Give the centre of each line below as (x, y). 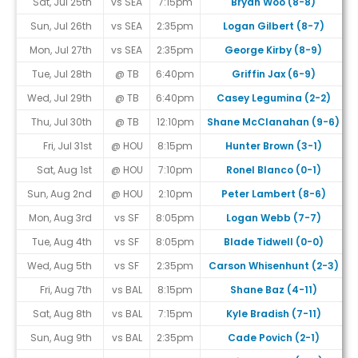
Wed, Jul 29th (60, 98)
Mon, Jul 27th (61, 50)
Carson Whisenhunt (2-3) (273, 266)
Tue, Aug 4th (62, 242)
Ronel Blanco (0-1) (273, 170)
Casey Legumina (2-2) (273, 98)
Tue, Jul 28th (62, 74)
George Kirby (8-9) (273, 50)
